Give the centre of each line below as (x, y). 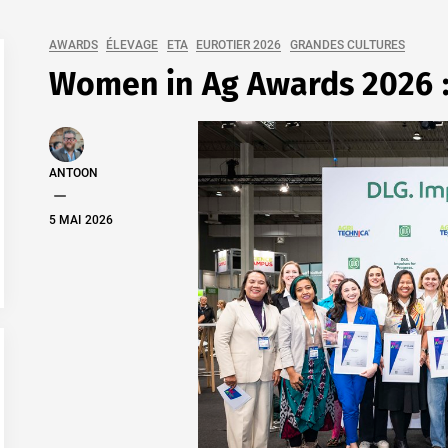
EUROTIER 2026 (239, 44)
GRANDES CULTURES (347, 44)
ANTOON (74, 172)
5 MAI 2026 (81, 219)
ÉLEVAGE (132, 44)
